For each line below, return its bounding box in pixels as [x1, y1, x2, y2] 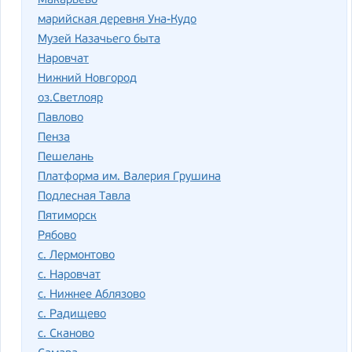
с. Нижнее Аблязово [38, 289, 145, 301]
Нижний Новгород [38, 73, 137, 85]
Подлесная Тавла [38, 191, 130, 203]
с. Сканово [38, 328, 94, 340]
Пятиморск [38, 211, 97, 222]
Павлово [38, 112, 83, 124]
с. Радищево [38, 309, 106, 321]
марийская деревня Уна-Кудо [38, 14, 196, 26]
